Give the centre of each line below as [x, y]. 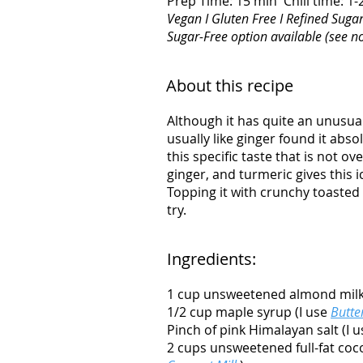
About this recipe [230, 85]
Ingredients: [211, 259]
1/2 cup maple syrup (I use [249, 312]
